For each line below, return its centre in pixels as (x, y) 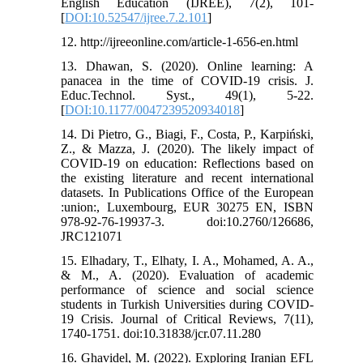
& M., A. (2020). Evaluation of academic (187, 275)
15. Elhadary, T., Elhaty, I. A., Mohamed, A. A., (187, 260)
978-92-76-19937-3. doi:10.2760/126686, (187, 221)
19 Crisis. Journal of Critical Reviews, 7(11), (187, 318)
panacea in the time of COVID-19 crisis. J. (187, 80)
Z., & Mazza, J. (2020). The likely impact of (187, 148)
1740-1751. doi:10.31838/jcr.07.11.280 (161, 333)
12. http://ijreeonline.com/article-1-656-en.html (180, 41)
